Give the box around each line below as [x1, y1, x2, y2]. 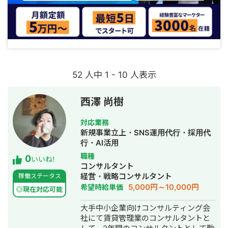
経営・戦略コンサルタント [80, 172, 172, 182]
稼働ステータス [18, 172, 61, 180]
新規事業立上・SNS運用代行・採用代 [80, 128, 211, 138]
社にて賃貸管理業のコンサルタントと [80, 213, 210, 223]
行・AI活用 [80, 138, 119, 148]
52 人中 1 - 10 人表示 [72, 70, 156, 80]
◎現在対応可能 [16, 185, 63, 194]
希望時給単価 [80, 183, 123, 192]
